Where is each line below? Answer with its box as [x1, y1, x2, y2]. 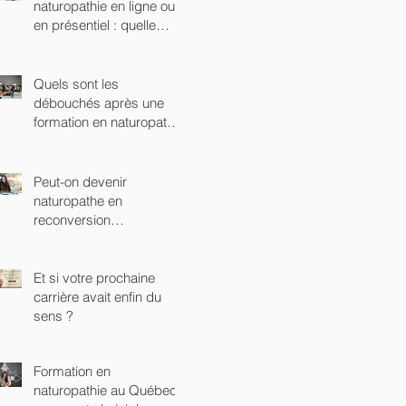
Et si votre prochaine [34, 268, 155, 286]
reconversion [34, 210, 111, 228]
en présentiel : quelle [34, 15, 156, 34]
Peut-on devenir [34, 172, 127, 190]
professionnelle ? [34, 229, 134, 247]
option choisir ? [34, 34, 123, 53]
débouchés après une [34, 93, 164, 111]
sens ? [34, 306, 73, 324]
